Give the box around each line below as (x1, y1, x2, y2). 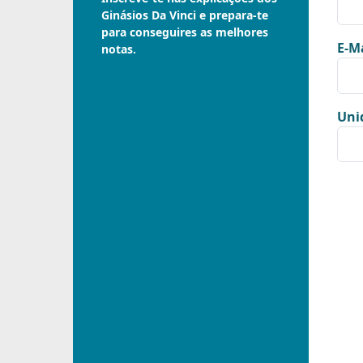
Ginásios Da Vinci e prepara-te (101, 7, 268, 23)
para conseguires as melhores (101, 24, 268, 40)
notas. (101, 41, 136, 57)
